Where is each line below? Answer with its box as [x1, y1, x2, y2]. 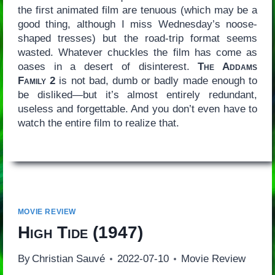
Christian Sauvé [31, 253, 105, 265]
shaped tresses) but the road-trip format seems [17, 33, 258, 45]
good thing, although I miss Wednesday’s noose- [17, 18, 258, 31]
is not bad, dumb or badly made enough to [55, 75, 258, 87]
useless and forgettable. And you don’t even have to [17, 103, 258, 115]
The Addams [198, 61, 258, 73]
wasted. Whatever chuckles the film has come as [17, 47, 258, 59]
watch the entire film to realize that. [17, 117, 179, 130]
